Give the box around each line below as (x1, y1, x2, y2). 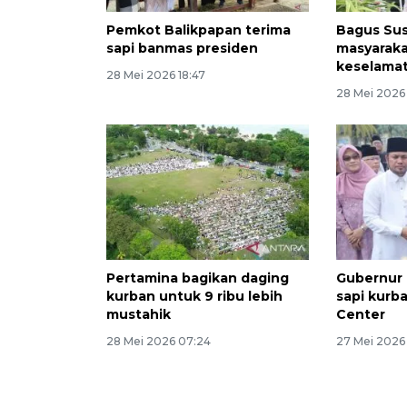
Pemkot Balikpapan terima (106, 22, 291, 39)
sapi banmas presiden (106, 40, 258, 57)
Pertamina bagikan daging (106, 270, 289, 287)
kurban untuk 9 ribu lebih (106, 288, 283, 305)
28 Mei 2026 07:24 (106, 334, 211, 349)
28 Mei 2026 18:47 (106, 68, 205, 83)
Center (336, 306, 386, 323)
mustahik (106, 306, 171, 323)
